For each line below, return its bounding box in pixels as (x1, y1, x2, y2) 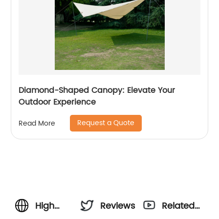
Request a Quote (77, 117, 135, 129)
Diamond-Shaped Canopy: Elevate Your (19, 84, 175, 97)
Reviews (100, 199, 135, 213)
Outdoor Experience (19, 96, 96, 109)
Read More (19, 117, 56, 129)
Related (162, 199, 195, 213)
